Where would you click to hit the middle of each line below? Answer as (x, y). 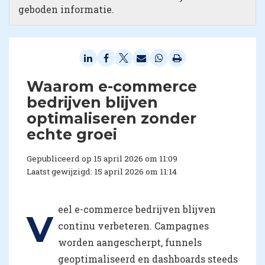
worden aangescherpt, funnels (130, 243)
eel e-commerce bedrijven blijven (137, 209)
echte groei (72, 135)
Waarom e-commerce (112, 87)
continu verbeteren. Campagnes (133, 226)
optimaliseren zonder (112, 119)
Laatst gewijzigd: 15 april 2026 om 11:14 (102, 172)
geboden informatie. (66, 9)
